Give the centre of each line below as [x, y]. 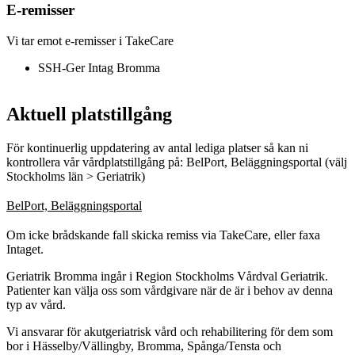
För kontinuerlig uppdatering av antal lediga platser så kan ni [157, 147]
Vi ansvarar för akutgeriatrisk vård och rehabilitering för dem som [170, 331]
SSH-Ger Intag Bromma [99, 67]
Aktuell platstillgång [89, 114]
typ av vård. [38, 304]
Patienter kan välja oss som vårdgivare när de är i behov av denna [170, 290]
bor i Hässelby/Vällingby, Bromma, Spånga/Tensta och [144, 345]
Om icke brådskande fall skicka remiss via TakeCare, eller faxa [163, 235]
